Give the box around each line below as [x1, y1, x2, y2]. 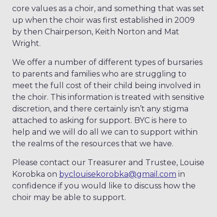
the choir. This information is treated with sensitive [12, 93, 204, 102]
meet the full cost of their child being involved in [12, 81, 201, 91]
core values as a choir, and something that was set [12, 4, 204, 14]
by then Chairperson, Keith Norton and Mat [12, 27, 179, 37]
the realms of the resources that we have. [12, 139, 175, 149]
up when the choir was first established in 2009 [12, 15, 195, 25]
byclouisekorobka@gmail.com [59, 170, 176, 179]
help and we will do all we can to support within [12, 127, 198, 137]
